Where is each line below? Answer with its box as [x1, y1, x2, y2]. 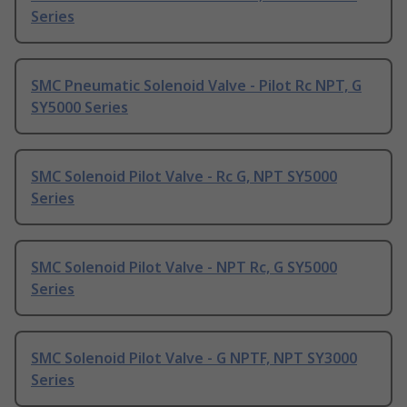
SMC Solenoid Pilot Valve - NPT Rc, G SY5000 [31, 257, 337, 278]
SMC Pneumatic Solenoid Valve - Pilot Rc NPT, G [31, 75, 362, 96]
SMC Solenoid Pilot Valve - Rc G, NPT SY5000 [31, 166, 337, 187]
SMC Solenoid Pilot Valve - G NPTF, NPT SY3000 [31, 348, 357, 369]
